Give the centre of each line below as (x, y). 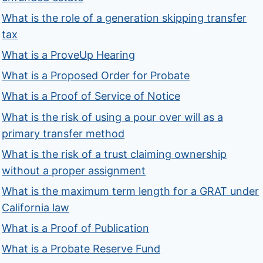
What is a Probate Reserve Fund (81, 249)
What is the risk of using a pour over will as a (113, 117)
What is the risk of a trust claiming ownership (114, 154)
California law (36, 207)
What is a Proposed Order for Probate (96, 76)
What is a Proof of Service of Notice (91, 96)
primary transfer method (63, 133)
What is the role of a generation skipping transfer (124, 18)
